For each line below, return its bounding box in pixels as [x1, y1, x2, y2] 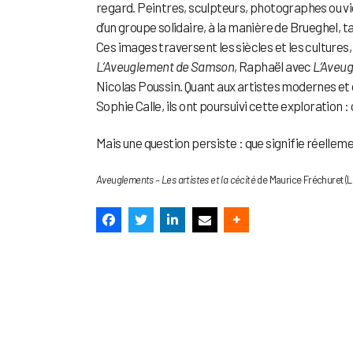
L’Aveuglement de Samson [96, 58, 235, 75]
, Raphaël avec [234, 58, 314, 75]
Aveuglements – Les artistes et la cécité [96, 173, 255, 187]
